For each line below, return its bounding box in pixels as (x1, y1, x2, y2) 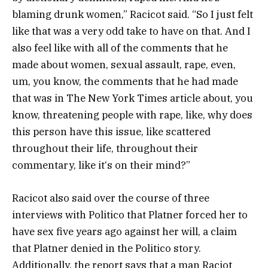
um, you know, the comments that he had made (12, 75, 238, 89)
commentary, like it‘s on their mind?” (12, 159, 190, 172)
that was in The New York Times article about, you (12, 92, 253, 105)
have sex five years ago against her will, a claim (12, 224, 237, 238)
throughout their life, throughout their (12, 142, 198, 156)
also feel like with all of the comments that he (12, 41, 228, 55)
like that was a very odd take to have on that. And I (12, 25, 251, 38)
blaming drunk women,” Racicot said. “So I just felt (12, 8, 253, 22)
